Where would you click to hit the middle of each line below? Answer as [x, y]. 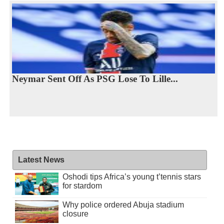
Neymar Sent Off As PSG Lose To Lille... [95, 78]
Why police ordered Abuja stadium [123, 205]
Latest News [41, 160]
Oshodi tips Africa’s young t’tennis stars [131, 177]
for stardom [82, 186]
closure [75, 214]
